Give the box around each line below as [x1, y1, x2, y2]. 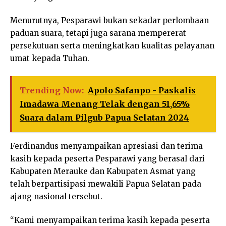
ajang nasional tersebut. [10, 191, 102, 201]
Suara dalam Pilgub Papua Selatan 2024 [20, 112, 189, 123]
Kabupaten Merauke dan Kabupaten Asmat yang [10, 166, 196, 176]
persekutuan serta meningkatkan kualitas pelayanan [10, 41, 214, 51]
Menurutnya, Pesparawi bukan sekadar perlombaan [10, 16, 209, 26]
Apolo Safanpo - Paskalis [88, 85, 196, 95]
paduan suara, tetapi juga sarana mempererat [10, 28, 186, 38]
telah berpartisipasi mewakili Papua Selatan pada [10, 179, 201, 189]
